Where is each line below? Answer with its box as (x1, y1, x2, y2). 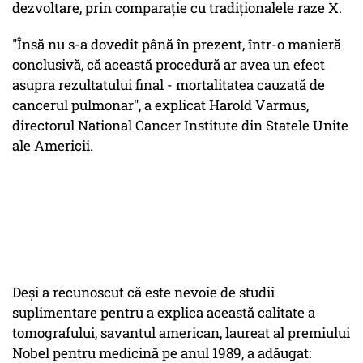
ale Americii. (12, 136, 93, 156)
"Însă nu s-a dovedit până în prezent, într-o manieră (12, 35, 341, 54)
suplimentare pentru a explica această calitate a (12, 303, 315, 322)
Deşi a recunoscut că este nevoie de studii (12, 283, 275, 302)
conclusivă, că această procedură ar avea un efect (12, 55, 325, 75)
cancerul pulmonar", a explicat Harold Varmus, (12, 96, 309, 115)
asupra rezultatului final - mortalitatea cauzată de (12, 75, 325, 95)
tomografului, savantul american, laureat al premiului (12, 323, 350, 343)
